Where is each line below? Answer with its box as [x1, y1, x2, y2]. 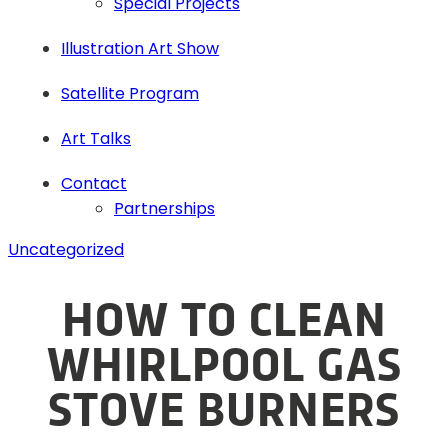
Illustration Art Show [61, 36, 219, 60]
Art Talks [61, 126, 131, 150]
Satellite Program [61, 81, 199, 105]
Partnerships [114, 196, 215, 220]
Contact [61, 171, 127, 195]
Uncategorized [8, 237, 124, 261]
